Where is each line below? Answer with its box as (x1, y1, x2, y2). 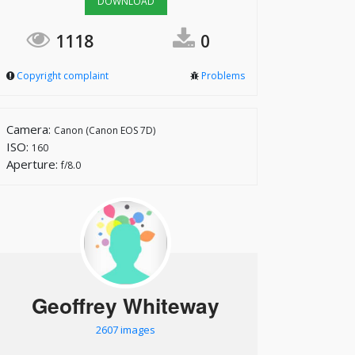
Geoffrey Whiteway (32, 290, 219, 320)
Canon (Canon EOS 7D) (54, 124, 155, 137)
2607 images (96, 323, 155, 337)
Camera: (6, 121, 54, 137)
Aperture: (6, 156, 61, 172)
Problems (201, 69, 245, 82)
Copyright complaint (17, 69, 109, 82)
